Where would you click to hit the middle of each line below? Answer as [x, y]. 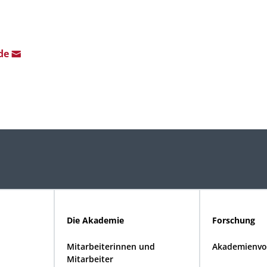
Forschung [234, 220]
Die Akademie [95, 220]
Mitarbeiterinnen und [111, 246]
